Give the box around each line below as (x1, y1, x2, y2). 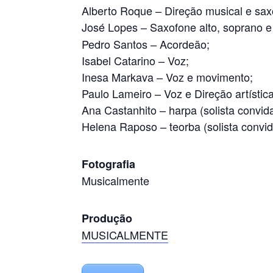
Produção (82, 210, 133, 226)
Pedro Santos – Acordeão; (82, 36, 210, 52)
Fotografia (82, 156, 136, 172)
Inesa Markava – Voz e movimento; (82, 69, 253, 85)
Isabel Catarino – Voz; (82, 52, 190, 68)
